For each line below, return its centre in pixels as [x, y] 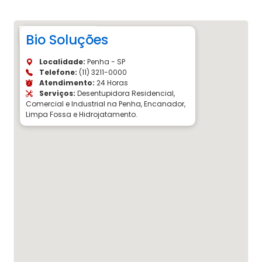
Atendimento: [66, 83]
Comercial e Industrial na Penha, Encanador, [106, 104]
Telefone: [57, 73]
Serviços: [56, 94]
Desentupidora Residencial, [125, 94]
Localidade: [61, 62]
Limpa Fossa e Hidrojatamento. [82, 115]
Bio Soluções [67, 40]
